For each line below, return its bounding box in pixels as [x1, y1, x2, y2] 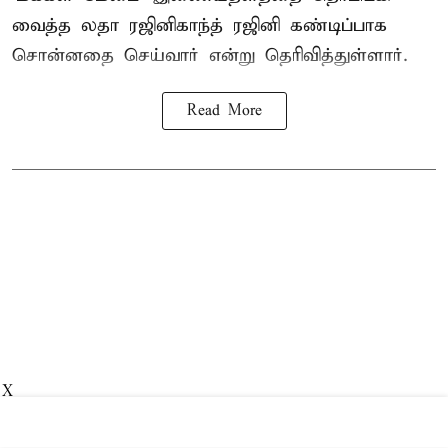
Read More [186, 102, 262, 121]
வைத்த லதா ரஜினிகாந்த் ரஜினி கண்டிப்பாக [12, 14, 387, 38]
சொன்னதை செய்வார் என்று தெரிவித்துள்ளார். [12, 44, 408, 68]
